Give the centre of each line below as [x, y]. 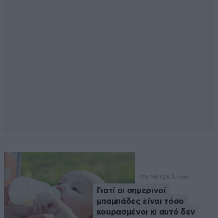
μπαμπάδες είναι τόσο [140, 201]
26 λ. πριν [176, 177]
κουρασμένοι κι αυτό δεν [146, 212]
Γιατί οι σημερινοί [131, 191]
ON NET [151, 177]
